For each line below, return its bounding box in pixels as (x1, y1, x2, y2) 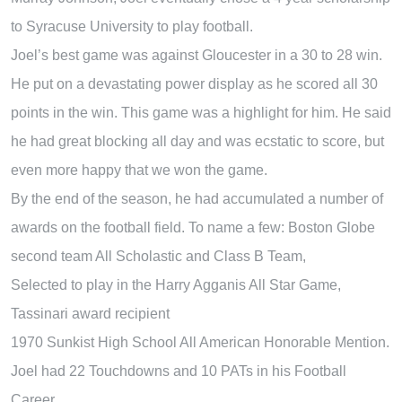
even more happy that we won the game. (11, 162, 267, 178)
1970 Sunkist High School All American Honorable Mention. (11, 334, 389, 350)
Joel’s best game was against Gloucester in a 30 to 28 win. (11, 47, 382, 63)
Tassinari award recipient (11, 305, 170, 321)
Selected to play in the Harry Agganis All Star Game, (11, 276, 341, 293)
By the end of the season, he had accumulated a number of (11, 190, 383, 206)
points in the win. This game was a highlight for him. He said (11, 104, 391, 120)
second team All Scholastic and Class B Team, (11, 248, 306, 264)
